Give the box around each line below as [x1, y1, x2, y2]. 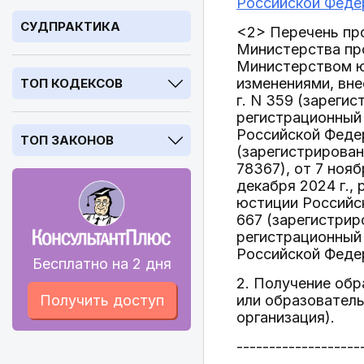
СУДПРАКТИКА [20, 19, 120, 34]
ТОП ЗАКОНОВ [20, 132, 114, 148]
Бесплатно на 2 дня [32, 255, 171, 272]
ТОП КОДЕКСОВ [20, 76, 123, 91]
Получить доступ [39, 292, 164, 309]
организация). [236, 309, 335, 326]
